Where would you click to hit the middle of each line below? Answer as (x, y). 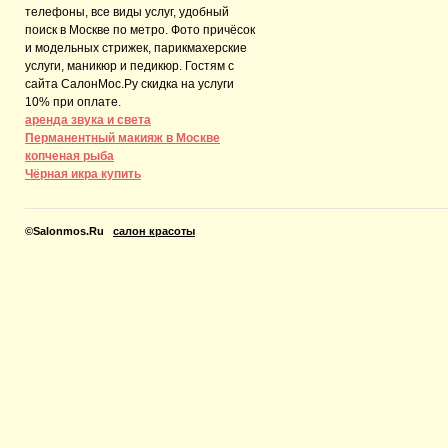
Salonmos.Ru (68, 231)
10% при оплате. (73, 102)
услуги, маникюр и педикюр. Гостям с (129, 66)
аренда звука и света (88, 120)
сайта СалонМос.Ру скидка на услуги (129, 84)
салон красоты (154, 231)
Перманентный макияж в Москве (122, 138)
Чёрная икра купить (83, 174)
